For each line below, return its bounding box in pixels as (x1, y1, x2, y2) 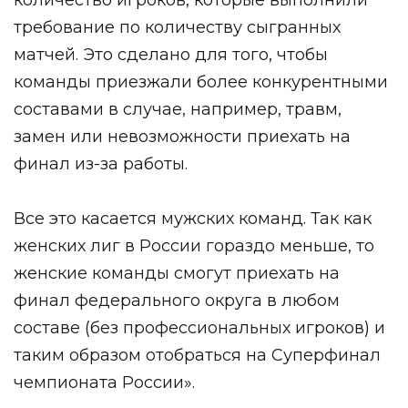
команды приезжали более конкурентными (14, 71, 388, 92)
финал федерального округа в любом (14, 290, 340, 311)
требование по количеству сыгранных (14, 16, 341, 37)
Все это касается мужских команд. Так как (14, 208, 372, 229)
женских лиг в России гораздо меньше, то (14, 235, 374, 256)
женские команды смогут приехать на (14, 262, 340, 283)
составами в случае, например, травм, (14, 98, 342, 119)
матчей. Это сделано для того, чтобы (14, 44, 328, 65)
